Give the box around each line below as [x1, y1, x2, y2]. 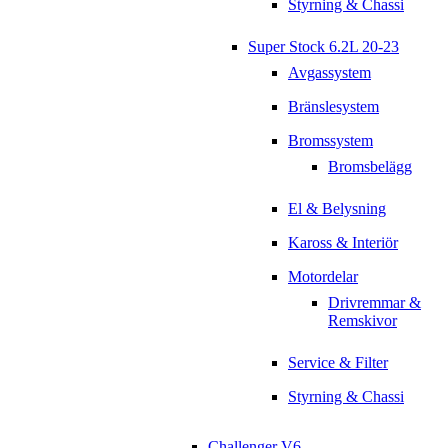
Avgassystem [288, 64, 371, 82]
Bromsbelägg [328, 158, 412, 176]
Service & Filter [288, 354, 388, 372]
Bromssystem [288, 132, 373, 150]
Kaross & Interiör [288, 234, 398, 252]
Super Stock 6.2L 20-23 [248, 38, 399, 56]
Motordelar [288, 268, 358, 286]
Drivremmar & [328, 294, 421, 312]
